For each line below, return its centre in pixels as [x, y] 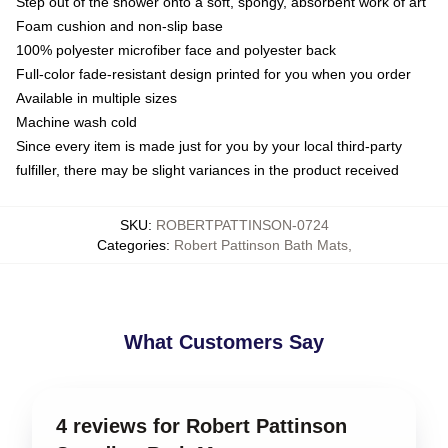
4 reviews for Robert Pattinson [201, 425]
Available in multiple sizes [96, 97]
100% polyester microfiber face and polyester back [176, 49]
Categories [131, 244]
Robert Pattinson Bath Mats [260, 244]
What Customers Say [224, 341]
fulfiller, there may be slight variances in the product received [207, 169]
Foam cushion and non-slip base [119, 25]
